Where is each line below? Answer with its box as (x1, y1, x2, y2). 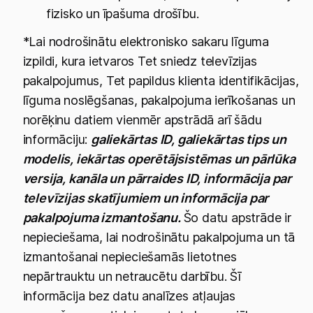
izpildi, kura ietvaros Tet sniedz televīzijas (22, 54, 257, 68)
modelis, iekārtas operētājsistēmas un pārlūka (22, 152, 296, 166)
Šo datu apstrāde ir (183, 210, 291, 225)
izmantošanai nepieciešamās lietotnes (22, 249, 237, 264)
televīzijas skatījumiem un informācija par (22, 191, 269, 205)
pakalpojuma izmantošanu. (22, 210, 184, 225)
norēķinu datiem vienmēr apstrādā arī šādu (22, 112, 262, 127)
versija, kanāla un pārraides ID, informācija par (22, 171, 292, 186)
